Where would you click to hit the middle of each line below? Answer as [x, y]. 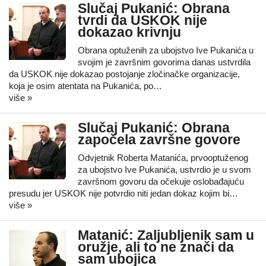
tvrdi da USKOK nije [142, 20]
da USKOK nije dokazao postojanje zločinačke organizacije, [124, 74]
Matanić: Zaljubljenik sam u [166, 235]
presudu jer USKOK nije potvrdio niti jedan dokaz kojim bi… [123, 193]
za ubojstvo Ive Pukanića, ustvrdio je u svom [164, 170]
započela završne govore [159, 140]
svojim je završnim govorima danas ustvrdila [164, 62]
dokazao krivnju [129, 32]
